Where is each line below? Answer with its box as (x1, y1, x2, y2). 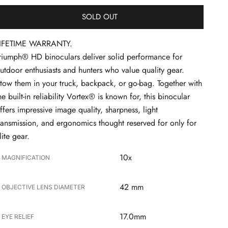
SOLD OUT (81, 11, 118, 23)
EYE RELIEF (2, 212, 35, 220)
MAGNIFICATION (2, 153, 50, 161)
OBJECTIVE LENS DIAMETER (2, 183, 85, 191)
